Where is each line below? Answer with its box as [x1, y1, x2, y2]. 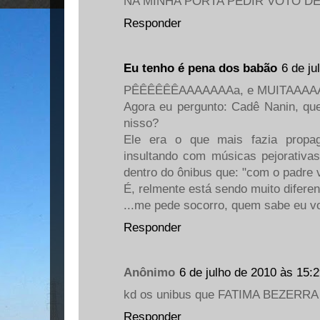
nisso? [124, 116, 159, 130]
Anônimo [124, 266, 175, 280]
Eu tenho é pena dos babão [124, 61, 277, 75]
